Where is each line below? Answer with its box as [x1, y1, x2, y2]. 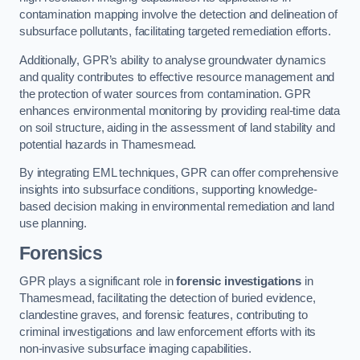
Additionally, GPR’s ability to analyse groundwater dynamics [19, 53, 326, 67]
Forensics [19, 242, 102, 264]
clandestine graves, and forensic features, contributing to [19, 309, 308, 322]
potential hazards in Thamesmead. [19, 137, 197, 151]
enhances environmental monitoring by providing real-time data [19, 104, 341, 117]
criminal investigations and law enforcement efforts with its [19, 325, 317, 339]
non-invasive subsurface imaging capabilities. [19, 342, 252, 356]
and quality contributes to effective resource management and [19, 70, 335, 84]
